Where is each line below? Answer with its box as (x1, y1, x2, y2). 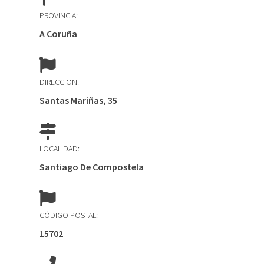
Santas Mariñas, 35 (39, 94, 118, 106)
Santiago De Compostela (39, 161, 144, 173)
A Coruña (39, 28, 78, 39)
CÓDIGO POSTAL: (39, 210, 98, 220)
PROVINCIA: (39, 10, 78, 21)
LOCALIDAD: (39, 143, 80, 154)
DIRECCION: (39, 77, 80, 87)
